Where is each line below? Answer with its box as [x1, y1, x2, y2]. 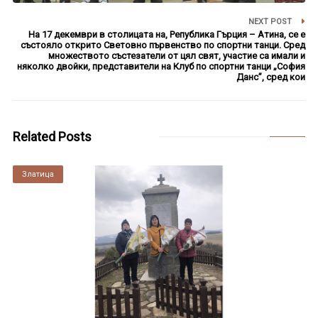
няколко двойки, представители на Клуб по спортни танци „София [17, 60, 306, 72]
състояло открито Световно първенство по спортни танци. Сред [21, 39, 306, 50]
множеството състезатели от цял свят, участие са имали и [48, 50, 306, 61]
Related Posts [12, 128, 92, 144]
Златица [21, 169, 54, 179]
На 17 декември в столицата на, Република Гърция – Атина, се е [28, 28, 306, 40]
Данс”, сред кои [236, 71, 306, 82]
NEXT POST [248, 16, 295, 26]
